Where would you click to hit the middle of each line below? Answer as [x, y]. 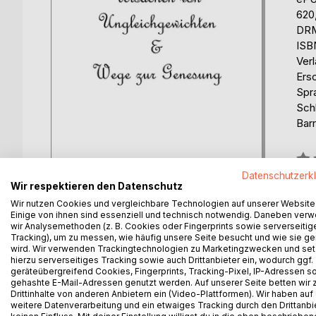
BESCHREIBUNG [108, 284]
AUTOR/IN [207, 284]
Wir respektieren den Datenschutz [97, 186]
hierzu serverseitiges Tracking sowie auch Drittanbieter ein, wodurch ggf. [162, 260]
